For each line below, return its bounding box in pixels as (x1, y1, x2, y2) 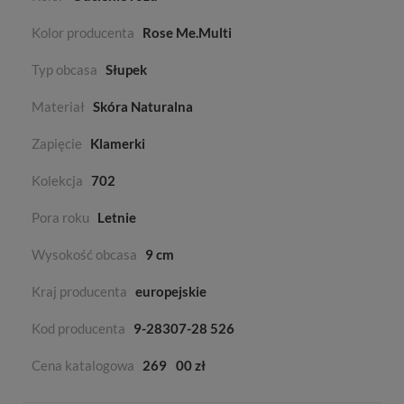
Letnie (97, 209, 136, 226)
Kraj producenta (32, 283, 127, 300)
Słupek (106, 61, 147, 78)
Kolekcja (32, 172, 83, 189)
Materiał (32, 98, 85, 115)
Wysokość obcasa (32, 246, 137, 263)
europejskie (135, 283, 207, 300)
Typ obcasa (32, 61, 97, 78)
